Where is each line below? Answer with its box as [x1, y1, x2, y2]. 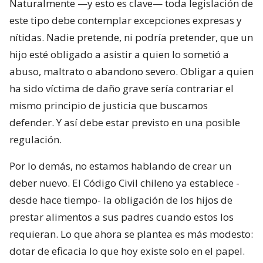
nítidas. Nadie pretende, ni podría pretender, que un [9, 30, 253, 44]
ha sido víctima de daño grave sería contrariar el [9, 81, 234, 95]
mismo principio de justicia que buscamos [9, 98, 208, 112]
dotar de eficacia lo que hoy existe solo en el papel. [9, 244, 245, 258]
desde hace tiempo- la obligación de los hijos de [9, 193, 232, 207]
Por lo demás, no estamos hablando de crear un [9, 159, 231, 173]
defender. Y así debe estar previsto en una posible [9, 115, 240, 129]
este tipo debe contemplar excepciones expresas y [9, 13, 242, 27]
